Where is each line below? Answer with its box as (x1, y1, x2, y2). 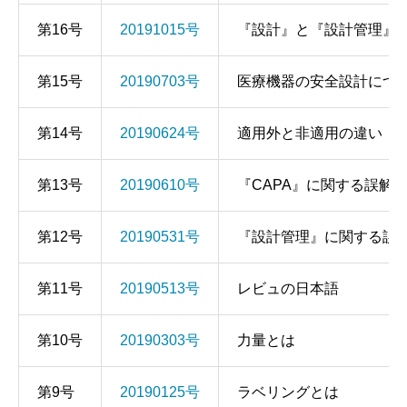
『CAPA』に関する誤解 (237, 177, 393, 193)
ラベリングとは (237, 384, 339, 400)
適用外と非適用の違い (237, 125, 382, 141)
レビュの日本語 (237, 281, 339, 296)
